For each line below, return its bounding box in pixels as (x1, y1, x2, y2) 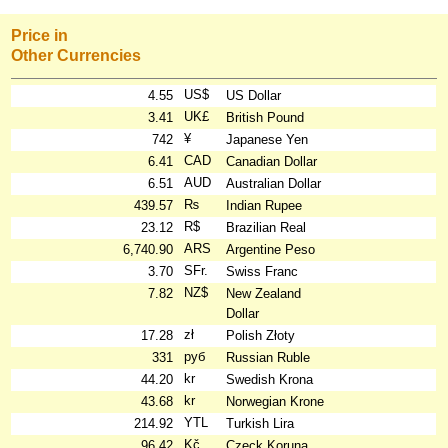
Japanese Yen (226, 132, 309, 147)
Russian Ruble (226, 350, 311, 365)
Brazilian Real (226, 220, 307, 235)
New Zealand (226, 286, 302, 301)
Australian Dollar (226, 176, 322, 191)
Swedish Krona (226, 372, 314, 387)
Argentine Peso (226, 242, 316, 257)
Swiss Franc (226, 264, 299, 279)
